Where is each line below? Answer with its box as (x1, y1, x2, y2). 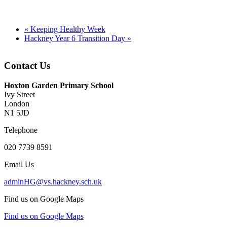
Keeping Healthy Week (28, 24, 105, 33)
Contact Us (4, 60, 50, 71)
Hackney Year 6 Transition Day (24, 33, 127, 43)
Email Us (4, 160, 34, 169)
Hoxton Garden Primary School (4, 81, 113, 90)
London (4, 99, 29, 108)
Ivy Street (4, 90, 35, 99)
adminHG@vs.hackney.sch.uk (4, 177, 102, 186)
